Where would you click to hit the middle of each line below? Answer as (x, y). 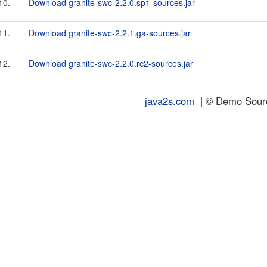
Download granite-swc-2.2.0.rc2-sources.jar (111, 63)
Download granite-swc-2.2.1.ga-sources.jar (110, 33)
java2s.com (170, 101)
